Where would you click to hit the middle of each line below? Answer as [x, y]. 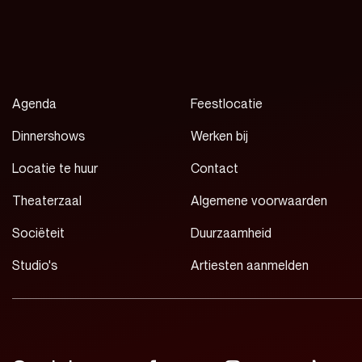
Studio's [34, 265]
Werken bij [220, 136]
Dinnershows [48, 136]
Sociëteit [38, 233]
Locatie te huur [55, 168]
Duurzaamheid [232, 233]
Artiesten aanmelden [250, 265]
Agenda [34, 103]
